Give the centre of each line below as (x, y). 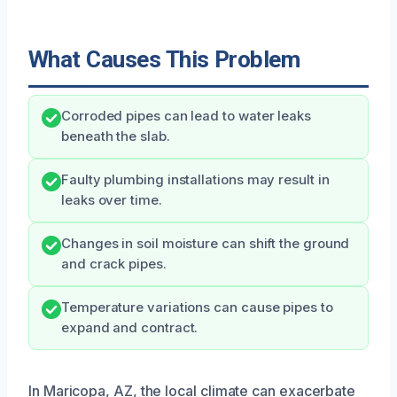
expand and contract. (130, 328)
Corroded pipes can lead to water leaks (186, 117)
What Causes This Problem (164, 60)
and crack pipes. (114, 265)
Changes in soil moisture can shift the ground (206, 244)
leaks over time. (112, 201)
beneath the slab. (116, 137)
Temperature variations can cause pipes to (197, 308)
